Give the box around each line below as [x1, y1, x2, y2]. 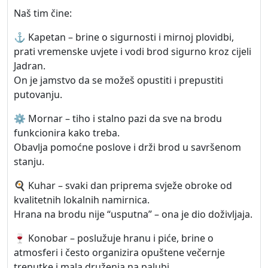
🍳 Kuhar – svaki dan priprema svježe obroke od [14, 179, 232, 192]
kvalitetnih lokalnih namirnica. [14, 193, 150, 206]
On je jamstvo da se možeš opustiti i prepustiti [14, 74, 223, 87]
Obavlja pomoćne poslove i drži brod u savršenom [14, 141, 241, 154]
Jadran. [14, 59, 45, 72]
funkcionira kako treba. [14, 126, 120, 139]
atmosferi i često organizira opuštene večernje [14, 246, 225, 259]
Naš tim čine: [14, 7, 72, 20]
